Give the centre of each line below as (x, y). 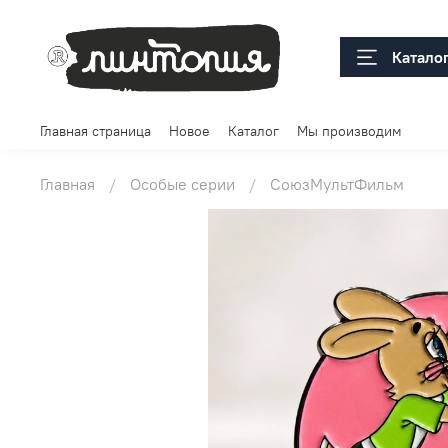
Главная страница (95, 130)
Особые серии (182, 184)
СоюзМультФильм (337, 184)
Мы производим (349, 130)
